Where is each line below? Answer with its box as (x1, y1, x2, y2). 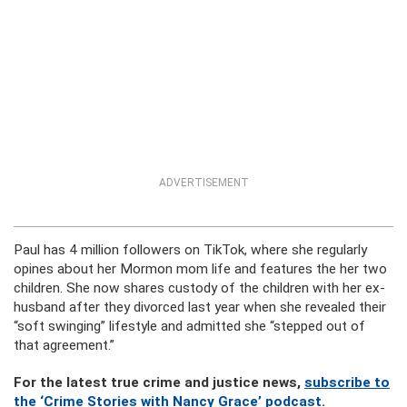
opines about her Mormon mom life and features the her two (14, 261, 387, 277)
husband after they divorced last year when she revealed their (14, 299, 386, 315)
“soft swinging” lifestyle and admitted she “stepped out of (14, 318, 365, 334)
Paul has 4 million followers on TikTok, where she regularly (14, 242, 367, 258)
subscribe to (304, 374, 390, 391)
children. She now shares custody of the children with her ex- (14, 280, 385, 296)
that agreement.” (14, 337, 114, 353)
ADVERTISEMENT (158, 176, 249, 189)
